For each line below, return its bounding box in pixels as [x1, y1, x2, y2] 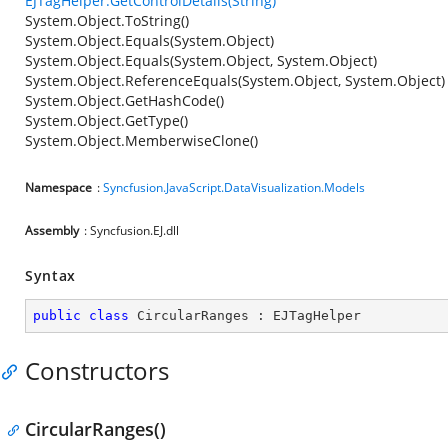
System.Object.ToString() [25, 11, 189, 30]
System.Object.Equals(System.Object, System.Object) [25, 51, 377, 70]
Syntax [25, 266, 77, 285]
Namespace [25, 179, 92, 196]
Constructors [25, 354, 169, 387]
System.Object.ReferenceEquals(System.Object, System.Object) [25, 71, 445, 90]
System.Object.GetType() [25, 111, 188, 130]
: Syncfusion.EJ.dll [84, 222, 179, 239]
